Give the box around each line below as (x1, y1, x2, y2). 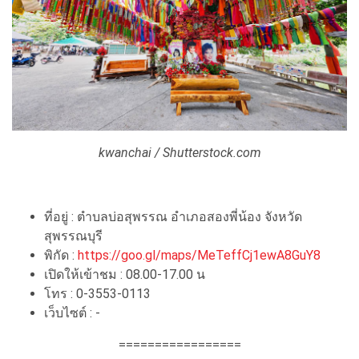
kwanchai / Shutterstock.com (98, 144, 261, 160)
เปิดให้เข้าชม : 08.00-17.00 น (44, 266, 205, 282)
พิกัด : (44, 247, 78, 263)
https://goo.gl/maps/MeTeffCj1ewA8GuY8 (78, 247, 321, 263)
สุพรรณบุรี (44, 228, 103, 244)
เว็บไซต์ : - (44, 305, 100, 321)
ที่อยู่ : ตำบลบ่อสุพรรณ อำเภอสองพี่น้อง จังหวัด (44, 208, 302, 224)
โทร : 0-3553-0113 (44, 285, 151, 301)
